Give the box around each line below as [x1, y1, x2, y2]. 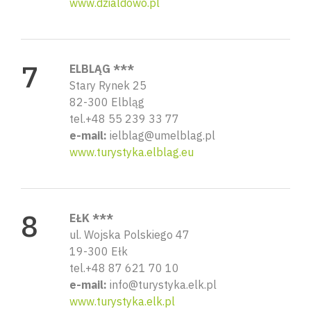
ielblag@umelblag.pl [107, 128, 215, 142]
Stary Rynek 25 [69, 78, 146, 92]
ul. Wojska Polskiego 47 [69, 227, 190, 242]
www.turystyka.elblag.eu [69, 144, 194, 159]
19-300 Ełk [69, 244, 128, 258]
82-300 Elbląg [69, 94, 144, 109]
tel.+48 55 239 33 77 [69, 111, 179, 126]
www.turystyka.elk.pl [69, 294, 175, 308]
